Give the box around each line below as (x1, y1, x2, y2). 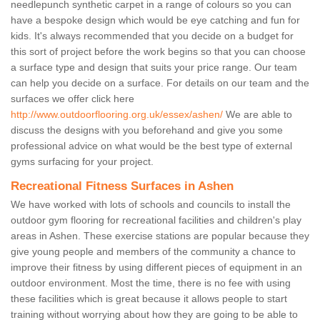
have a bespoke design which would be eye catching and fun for (11, 14, 300, 26)
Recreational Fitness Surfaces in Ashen (11, 179, 234, 194)
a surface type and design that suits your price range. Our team (11, 61, 297, 74)
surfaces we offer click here (11, 93, 134, 105)
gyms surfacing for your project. (11, 156, 154, 168)
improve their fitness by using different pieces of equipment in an (11, 261, 302, 274)
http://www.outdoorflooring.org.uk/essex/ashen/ (11, 109, 223, 121)
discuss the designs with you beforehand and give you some (11, 124, 283, 136)
